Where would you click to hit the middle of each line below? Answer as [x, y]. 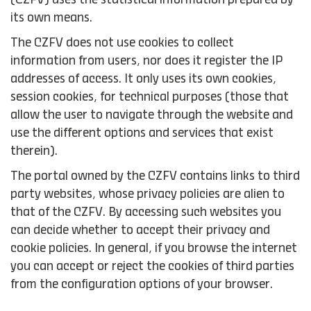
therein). [34, 151]
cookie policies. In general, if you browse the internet [154, 249]
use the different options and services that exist [142, 133]
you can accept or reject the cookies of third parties [152, 267]
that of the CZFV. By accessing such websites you [146, 212]
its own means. [51, 18]
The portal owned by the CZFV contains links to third [155, 176]
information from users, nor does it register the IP [146, 61]
